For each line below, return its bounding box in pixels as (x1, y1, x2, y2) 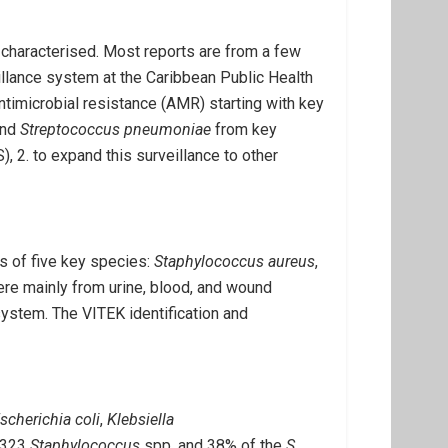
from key (215, 120, 277, 139)
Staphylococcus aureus (154, 252, 315, 271)
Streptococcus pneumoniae (16, 120, 215, 139)
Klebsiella (103, 410, 174, 429)
